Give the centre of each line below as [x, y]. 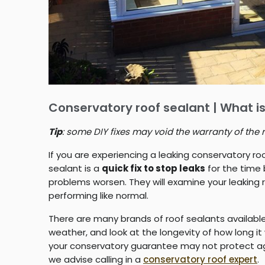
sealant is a [75, 168]
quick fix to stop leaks [153, 168]
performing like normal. [98, 195]
